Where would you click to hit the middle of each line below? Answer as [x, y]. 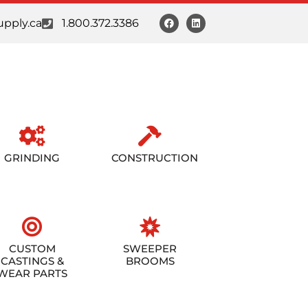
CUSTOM [32, 249]
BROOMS [150, 261]
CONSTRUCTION [155, 158]
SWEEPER [150, 249]
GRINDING [32, 158]
